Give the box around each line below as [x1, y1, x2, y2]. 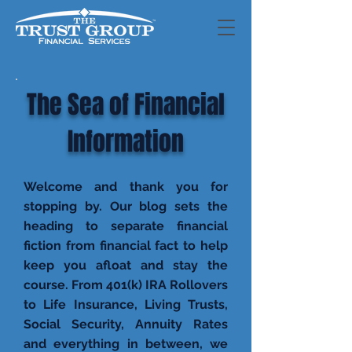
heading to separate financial [24, 218, 228, 233]
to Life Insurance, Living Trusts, [24, 297, 228, 312]
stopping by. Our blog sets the [24, 199, 228, 214]
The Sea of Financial [27, 86, 225, 123]
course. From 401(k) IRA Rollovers [24, 277, 228, 292]
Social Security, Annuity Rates [24, 317, 228, 332]
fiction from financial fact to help [24, 238, 228, 253]
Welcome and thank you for [24, 179, 228, 194]
